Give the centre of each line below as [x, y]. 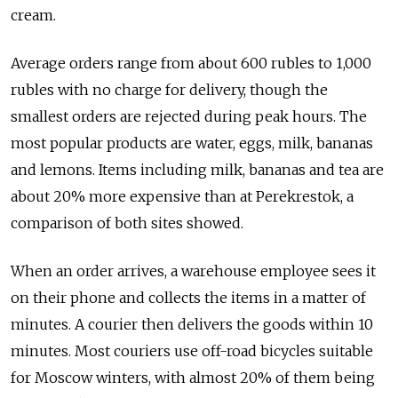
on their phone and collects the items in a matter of [188, 298]
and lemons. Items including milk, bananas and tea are [197, 170]
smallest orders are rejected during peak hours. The [189, 117]
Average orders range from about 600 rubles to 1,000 [191, 64]
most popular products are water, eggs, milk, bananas [192, 143]
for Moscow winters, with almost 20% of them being [193, 378]
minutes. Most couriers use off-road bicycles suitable [192, 351]
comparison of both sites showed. [127, 223]
